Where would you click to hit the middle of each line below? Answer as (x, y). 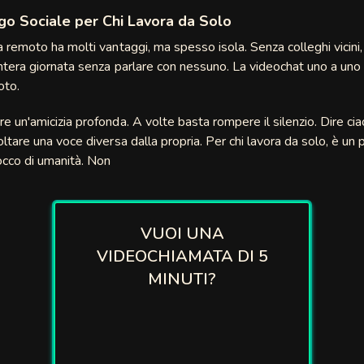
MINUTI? (182, 279)
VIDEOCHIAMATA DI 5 (182, 256)
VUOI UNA (182, 234)
